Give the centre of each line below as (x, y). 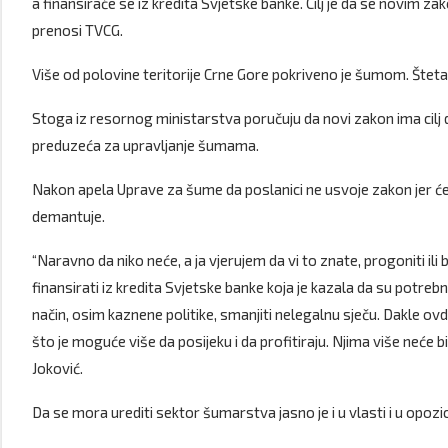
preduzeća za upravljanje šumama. (145, 145)
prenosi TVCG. (77, 30)
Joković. (57, 368)
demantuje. (68, 216)
